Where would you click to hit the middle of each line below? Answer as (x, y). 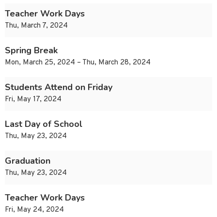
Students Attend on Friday (59, 87)
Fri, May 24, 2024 (34, 210)
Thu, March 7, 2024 (36, 26)
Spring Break (31, 51)
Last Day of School (44, 124)
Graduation (28, 161)
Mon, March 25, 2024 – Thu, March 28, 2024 (78, 63)
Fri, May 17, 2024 (33, 100)
